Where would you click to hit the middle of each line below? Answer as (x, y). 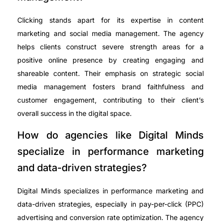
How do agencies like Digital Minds (110, 135)
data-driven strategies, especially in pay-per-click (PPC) (110, 204)
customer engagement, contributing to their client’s (110, 100)
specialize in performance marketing (110, 151)
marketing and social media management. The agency (110, 34)
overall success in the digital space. (74, 113)
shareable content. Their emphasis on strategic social (110, 74)
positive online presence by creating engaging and (110, 60)
